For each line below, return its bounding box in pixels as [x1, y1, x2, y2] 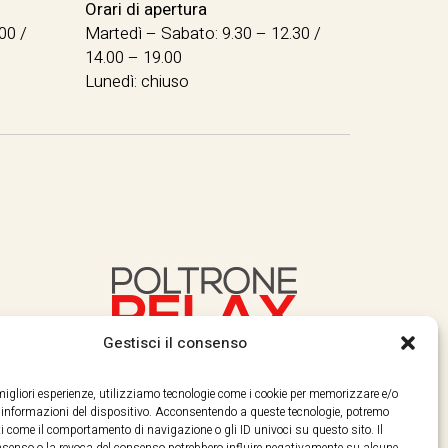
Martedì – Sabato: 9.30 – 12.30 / [85, 20, 322, 46]
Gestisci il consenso [102, 332, 247, 354]
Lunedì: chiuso [85, 68, 190, 94]
